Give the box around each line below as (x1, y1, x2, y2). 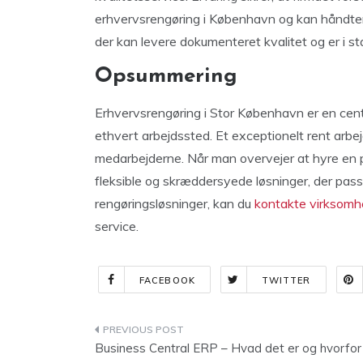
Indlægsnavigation (94, 322, 275, 344)
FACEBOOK (139, 275, 195, 286)
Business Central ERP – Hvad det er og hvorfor (95, 340, 361, 356)
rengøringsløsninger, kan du (95, 195, 254, 211)
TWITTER (261, 275, 311, 286)
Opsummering (95, 66, 237, 88)
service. (95, 218, 139, 234)
